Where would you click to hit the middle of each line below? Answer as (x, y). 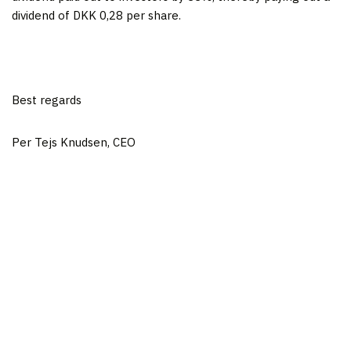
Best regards (47, 100)
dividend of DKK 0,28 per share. (96, 15)
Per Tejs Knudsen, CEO (74, 142)
